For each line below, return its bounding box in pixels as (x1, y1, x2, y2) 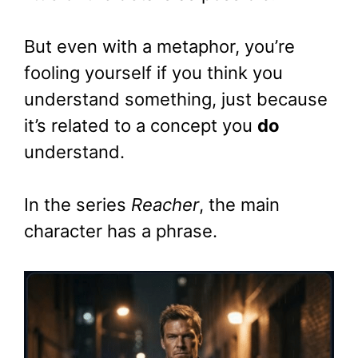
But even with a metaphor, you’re (24, 36, 295, 58)
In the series (24, 194, 131, 216)
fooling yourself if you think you (24, 62, 283, 84)
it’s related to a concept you (24, 115, 257, 137)
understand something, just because (24, 89, 328, 110)
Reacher (131, 194, 199, 216)
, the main (199, 194, 280, 216)
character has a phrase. (24, 221, 217, 242)
